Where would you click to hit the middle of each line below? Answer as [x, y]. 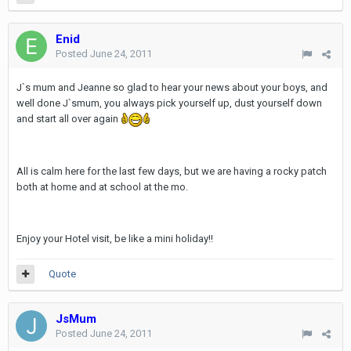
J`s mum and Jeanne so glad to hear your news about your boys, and [172, 87]
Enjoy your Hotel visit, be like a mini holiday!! [115, 238]
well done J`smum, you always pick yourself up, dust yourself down [169, 103]
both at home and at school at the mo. [102, 186]
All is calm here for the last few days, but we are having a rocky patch [172, 171]
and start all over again [69, 119]
